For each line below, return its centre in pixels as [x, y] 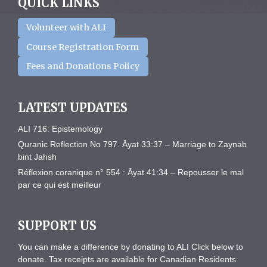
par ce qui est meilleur [60, 184]
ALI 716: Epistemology [60, 128]
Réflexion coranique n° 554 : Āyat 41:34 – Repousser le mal [131, 172]
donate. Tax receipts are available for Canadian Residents [127, 259]
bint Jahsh [37, 156]
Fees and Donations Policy [83, 66]
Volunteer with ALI [66, 28]
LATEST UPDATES [73, 107]
